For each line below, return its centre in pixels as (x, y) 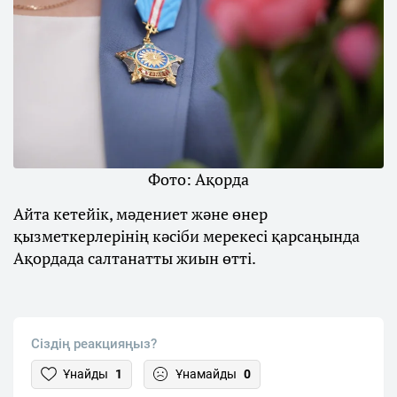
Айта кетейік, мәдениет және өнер (140, 213)
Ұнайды (86, 374)
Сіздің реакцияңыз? (94, 343)
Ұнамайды (206, 374)
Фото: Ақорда (198, 179)
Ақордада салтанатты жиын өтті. (135, 257)
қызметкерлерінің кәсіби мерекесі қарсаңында (187, 235)
